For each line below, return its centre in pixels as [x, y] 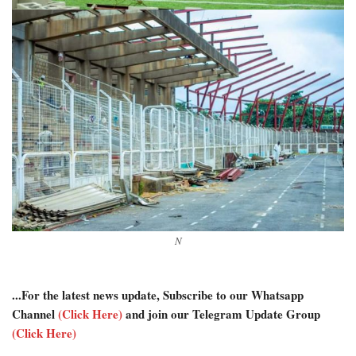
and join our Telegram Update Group [221, 313]
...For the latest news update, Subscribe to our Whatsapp [158, 294]
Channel [35, 313]
